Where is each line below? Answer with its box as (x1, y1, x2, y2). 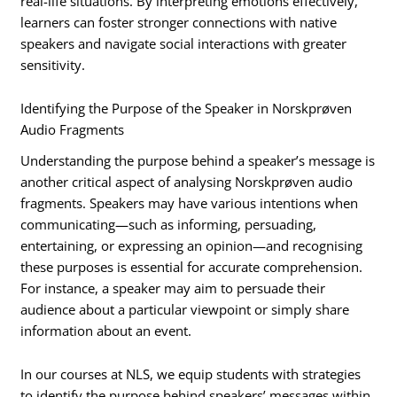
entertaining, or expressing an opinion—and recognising (20, 236, 363, 254)
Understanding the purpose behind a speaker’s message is (20, 151, 376, 169)
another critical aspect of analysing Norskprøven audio (20, 172, 354, 191)
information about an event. (20, 321, 192, 339)
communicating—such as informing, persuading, (20, 214, 317, 233)
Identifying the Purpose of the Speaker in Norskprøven (20, 99, 353, 118)
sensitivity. (20, 55, 86, 74)
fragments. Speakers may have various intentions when (20, 193, 359, 212)
